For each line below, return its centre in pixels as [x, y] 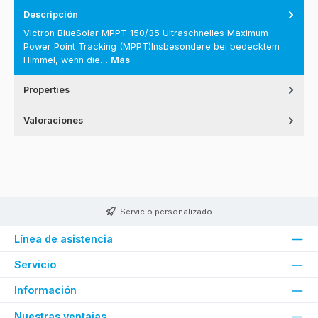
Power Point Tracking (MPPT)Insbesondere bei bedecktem [152, 47]
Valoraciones [53, 121]
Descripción [51, 14]
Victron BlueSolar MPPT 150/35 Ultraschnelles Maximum [146, 33]
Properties [46, 90]
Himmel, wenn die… [67, 60]
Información [45, 290]
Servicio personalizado [166, 211]
